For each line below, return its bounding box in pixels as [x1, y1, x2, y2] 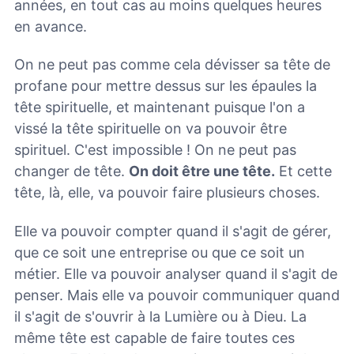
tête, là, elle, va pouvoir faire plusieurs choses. [14, 184, 320, 201]
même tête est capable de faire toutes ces [14, 329, 295, 346]
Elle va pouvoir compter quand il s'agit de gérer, [14, 222, 331, 239]
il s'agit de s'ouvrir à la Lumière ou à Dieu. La [14, 307, 307, 325]
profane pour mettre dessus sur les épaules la [14, 77, 317, 95]
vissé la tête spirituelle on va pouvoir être [14, 120, 287, 137]
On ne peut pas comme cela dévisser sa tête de [14, 56, 330, 73]
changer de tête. [14, 163, 129, 180]
